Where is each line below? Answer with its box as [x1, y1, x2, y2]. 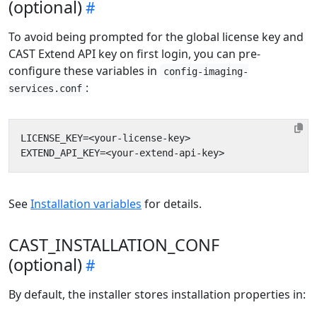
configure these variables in [8, 63, 160, 79]
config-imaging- [163, 66, 249, 78]
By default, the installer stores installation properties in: [8, 287, 306, 303]
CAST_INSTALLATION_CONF [8, 234, 219, 257]
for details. [142, 196, 202, 212]
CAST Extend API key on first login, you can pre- [8, 46, 260, 62]
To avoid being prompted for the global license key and [8, 29, 304, 45]
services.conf [8, 83, 82, 95]
